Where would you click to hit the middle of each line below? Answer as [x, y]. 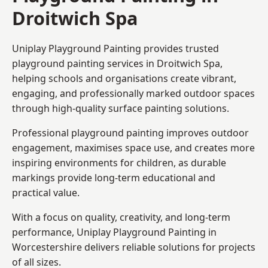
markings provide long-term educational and [114, 177]
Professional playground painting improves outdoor [130, 133]
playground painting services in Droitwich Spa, [117, 63]
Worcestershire [47, 247]
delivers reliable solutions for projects [169, 247]
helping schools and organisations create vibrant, [124, 78]
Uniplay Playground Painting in [147, 232]
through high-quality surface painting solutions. [121, 108]
